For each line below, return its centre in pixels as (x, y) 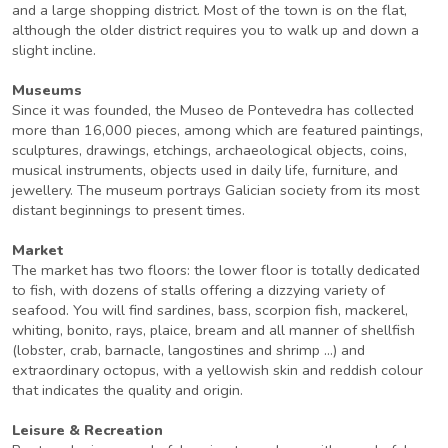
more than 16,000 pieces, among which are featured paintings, (217, 130)
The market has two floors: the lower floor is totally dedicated (216, 270)
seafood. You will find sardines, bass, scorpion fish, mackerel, (210, 310)
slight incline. (54, 50)
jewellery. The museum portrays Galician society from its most (215, 190)
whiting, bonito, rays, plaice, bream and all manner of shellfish (213, 330)
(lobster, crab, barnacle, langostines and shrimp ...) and (188, 350)
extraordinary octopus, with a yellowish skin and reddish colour (217, 370)
